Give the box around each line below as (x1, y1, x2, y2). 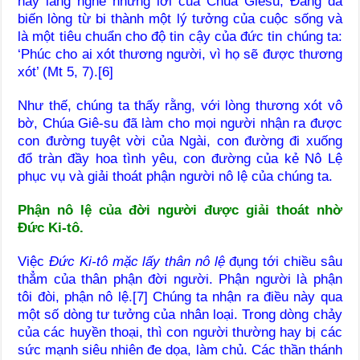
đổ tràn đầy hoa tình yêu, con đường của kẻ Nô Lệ (18, 150, 342, 166)
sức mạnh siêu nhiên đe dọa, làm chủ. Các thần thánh (18, 342, 342, 358)
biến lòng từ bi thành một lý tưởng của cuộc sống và (18, 10, 342, 27)
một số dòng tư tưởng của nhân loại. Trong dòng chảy (18, 306, 342, 322)
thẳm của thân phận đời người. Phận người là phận (18, 271, 342, 287)
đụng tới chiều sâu (224, 253, 342, 269)
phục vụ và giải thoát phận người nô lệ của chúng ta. (18, 168, 333, 184)
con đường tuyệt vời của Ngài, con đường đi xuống (18, 133, 342, 149)
